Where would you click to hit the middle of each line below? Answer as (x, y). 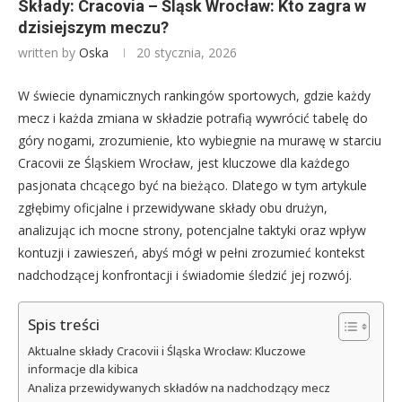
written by (48, 53)
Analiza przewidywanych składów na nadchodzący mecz (179, 389)
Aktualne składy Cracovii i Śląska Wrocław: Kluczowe (167, 352)
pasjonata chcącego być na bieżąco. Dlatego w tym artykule (192, 186)
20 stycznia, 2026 (187, 53)
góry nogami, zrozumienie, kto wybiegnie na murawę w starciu (200, 141)
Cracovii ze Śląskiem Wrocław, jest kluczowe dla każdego (184, 163)
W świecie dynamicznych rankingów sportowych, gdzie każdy (194, 96)
